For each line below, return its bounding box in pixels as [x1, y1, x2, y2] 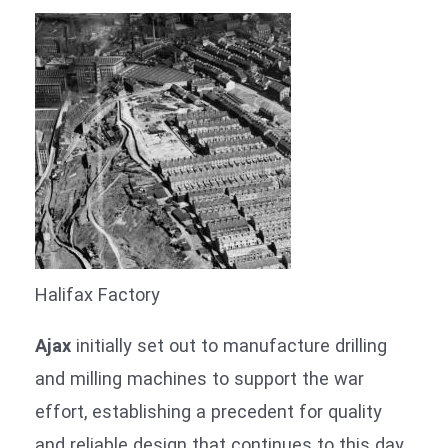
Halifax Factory [35, 284, 160, 305]
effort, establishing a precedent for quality [35, 401, 382, 423]
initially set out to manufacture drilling [71, 335, 387, 357]
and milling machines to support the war [35, 368, 364, 390]
